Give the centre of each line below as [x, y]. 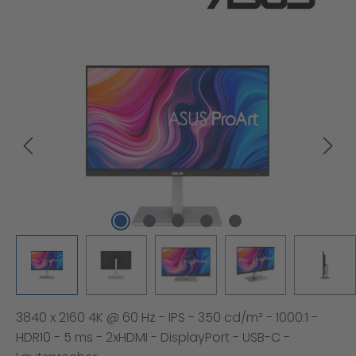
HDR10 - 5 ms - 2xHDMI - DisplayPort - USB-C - [153, 337]
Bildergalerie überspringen [95, 65]
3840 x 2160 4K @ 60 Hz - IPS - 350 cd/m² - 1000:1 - [167, 317]
